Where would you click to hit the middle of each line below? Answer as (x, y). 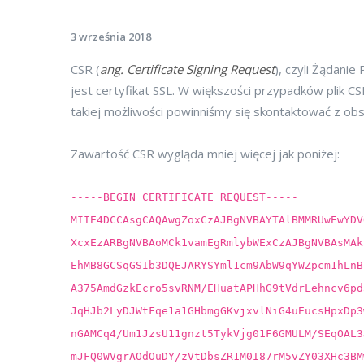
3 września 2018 (111, 37)
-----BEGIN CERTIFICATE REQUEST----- (184, 197)
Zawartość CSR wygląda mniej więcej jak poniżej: (205, 154)
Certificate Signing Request (201, 69)
